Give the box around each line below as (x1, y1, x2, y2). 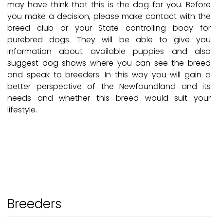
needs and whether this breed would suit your (7, 92, 211, 104)
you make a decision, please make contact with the (7, 11, 211, 22)
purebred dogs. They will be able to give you (7, 34, 211, 46)
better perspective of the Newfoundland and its (7, 81, 211, 92)
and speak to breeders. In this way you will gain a (7, 69, 211, 81)
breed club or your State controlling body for (7, 22, 211, 34)
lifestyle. (7, 104, 37, 116)
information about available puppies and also (7, 46, 211, 57)
